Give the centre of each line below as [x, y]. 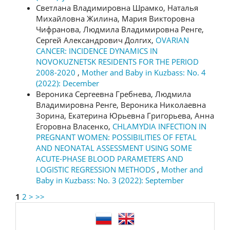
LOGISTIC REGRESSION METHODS [97, 170]
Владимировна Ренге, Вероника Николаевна [121, 105]
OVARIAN [172, 40]
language [57, 217]
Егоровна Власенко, [74, 127]
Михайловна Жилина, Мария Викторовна [115, 19]
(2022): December [68, 83]
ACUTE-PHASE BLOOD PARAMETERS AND [110, 159]
